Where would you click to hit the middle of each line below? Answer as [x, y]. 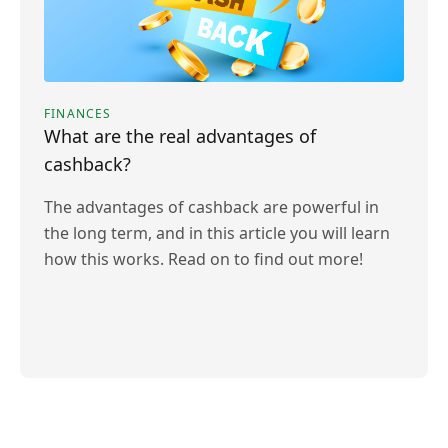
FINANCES [78, 113]
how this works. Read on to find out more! [203, 259]
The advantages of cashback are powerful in [211, 207]
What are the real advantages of [180, 136]
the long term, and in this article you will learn [217, 233]
